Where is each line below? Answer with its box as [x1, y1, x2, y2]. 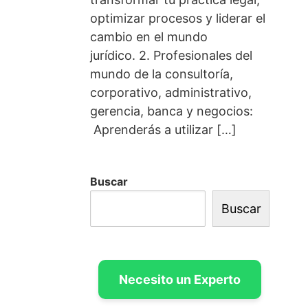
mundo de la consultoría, [89, 67, 233, 82]
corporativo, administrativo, [89, 85, 252, 100]
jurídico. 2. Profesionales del [89, 48, 252, 63]
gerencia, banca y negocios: [89, 104, 256, 119]
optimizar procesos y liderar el [89, 11, 265, 26]
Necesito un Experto [118, 272, 241, 287]
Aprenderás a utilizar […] [89, 122, 236, 137]
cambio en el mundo [89, 30, 208, 45]
